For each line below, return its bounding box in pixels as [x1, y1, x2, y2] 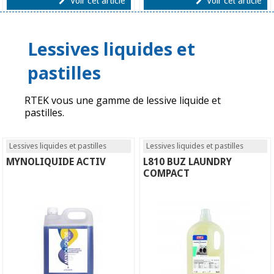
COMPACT [143, 167, 190, 179]
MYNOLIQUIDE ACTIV [6, 155, 106, 168]
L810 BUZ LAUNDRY [143, 155, 232, 168]
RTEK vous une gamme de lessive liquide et [24, 94, 221, 108]
